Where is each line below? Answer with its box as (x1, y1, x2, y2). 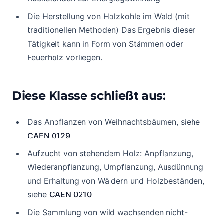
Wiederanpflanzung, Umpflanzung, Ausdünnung (27, 162, 203, 172)
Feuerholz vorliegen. (27, 53, 102, 62)
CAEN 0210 (49, 190, 92, 199)
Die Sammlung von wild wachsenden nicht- (27, 207, 188, 217)
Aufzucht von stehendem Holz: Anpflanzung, (27, 148, 193, 158)
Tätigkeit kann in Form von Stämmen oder (27, 39, 183, 49)
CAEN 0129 (27, 131, 70, 140)
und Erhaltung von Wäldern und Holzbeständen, (27, 176, 204, 186)
